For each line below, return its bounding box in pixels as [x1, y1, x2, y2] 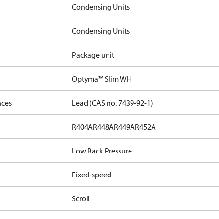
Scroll [72, 194, 90, 203]
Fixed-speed [72, 170, 112, 179]
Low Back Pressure [72, 146, 132, 155]
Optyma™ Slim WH [72, 74, 132, 84]
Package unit [72, 50, 115, 60]
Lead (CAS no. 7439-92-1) [72, 98, 153, 108]
